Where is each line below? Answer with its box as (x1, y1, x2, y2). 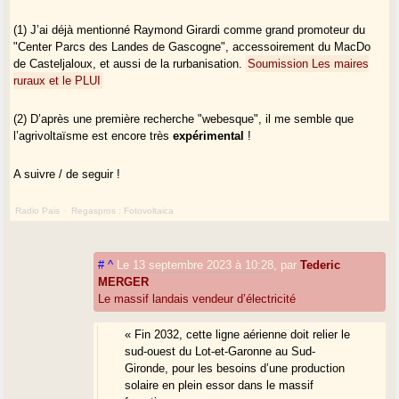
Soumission (248, 56, 309, 70)
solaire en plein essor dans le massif (125, 378, 314, 392)
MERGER (98, 274, 150, 289)
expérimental (173, 128, 245, 142)
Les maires (312, 56, 370, 70)
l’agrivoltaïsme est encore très (13, 128, 174, 142)
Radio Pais (15, 205, 61, 216)
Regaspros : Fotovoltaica (71, 205, 175, 216)
